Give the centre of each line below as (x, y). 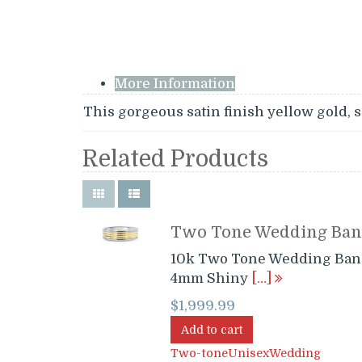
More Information (175, 84)
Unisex (248, 353)
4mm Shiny (210, 278)
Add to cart (211, 330)
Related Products (175, 159)
